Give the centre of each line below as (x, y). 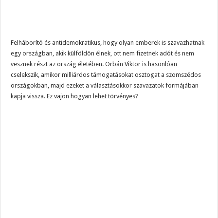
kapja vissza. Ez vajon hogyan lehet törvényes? (75, 96)
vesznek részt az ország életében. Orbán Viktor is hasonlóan (94, 64)
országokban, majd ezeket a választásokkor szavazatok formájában (105, 86)
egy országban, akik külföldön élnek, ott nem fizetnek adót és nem (103, 54)
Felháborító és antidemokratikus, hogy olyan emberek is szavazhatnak (108, 43)
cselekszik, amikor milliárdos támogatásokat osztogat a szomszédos (106, 75)
